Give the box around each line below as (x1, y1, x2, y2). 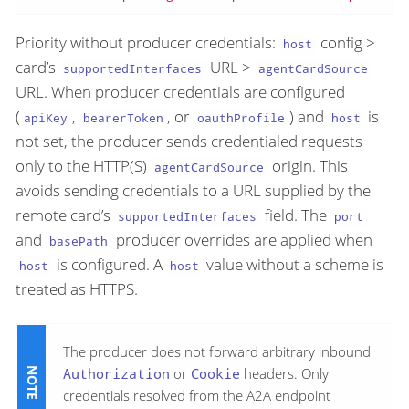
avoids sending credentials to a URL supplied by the (16, 180, 371, 202)
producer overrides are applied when (111, 229, 372, 251)
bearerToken (82, 110, 163, 127)
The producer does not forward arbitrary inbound (63, 342, 371, 362)
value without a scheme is (203, 254, 383, 276)
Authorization (63, 364, 170, 383)
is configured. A (52, 254, 166, 276)
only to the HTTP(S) (16, 155, 151, 177)
